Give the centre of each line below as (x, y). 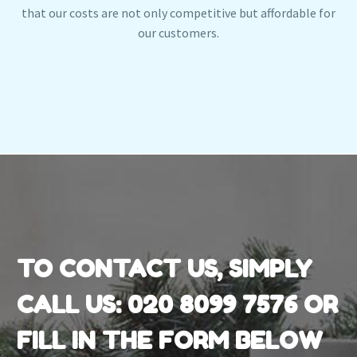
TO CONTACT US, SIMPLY (165, 269)
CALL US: (72, 305)
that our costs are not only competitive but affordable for (178, 12)
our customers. (178, 32)
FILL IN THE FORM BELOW (170, 341)
